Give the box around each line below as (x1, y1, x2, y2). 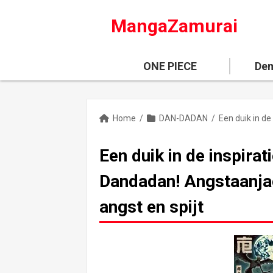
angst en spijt (99, 197, 204, 217)
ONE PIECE (143, 60, 197, 73)
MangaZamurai (110, 15, 238, 37)
